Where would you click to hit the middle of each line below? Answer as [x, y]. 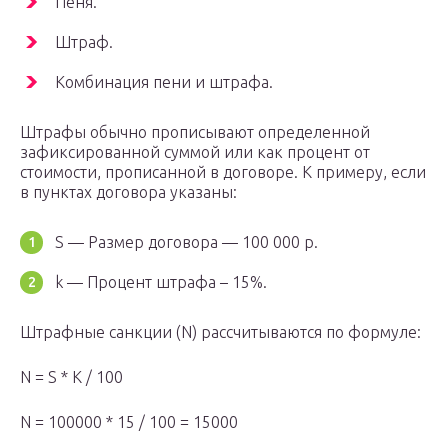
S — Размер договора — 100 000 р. [186, 242]
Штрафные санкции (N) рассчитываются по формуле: [220, 332]
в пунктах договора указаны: [128, 192]
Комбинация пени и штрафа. [164, 82]
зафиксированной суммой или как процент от [195, 152]
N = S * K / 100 [71, 377]
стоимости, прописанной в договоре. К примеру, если [223, 172]
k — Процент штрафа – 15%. [161, 282]
